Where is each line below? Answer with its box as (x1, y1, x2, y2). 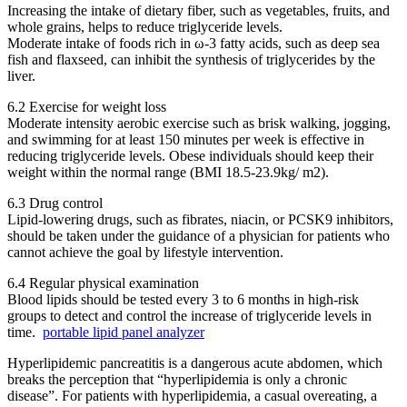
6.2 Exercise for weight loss (7, 99, 166, 115)
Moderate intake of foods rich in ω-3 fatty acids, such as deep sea (7, 35, 380, 52)
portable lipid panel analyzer (43, 324, 204, 341)
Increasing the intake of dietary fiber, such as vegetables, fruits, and (7, 3, 390, 19)
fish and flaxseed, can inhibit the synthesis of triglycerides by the (7, 52, 375, 68)
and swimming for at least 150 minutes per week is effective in (7, 132, 364, 148)
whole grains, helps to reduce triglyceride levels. (7, 19, 283, 35)
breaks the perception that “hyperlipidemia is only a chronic (7, 372, 347, 388)
